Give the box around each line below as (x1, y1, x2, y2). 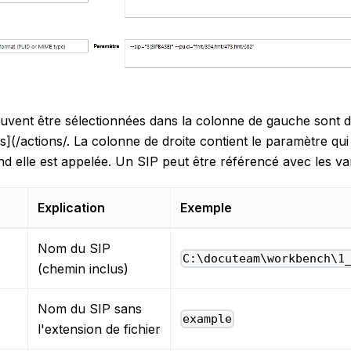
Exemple (180, 199, 232, 215)
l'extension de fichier (38, 320, 161, 337)
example (183, 311, 233, 326)
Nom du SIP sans (38, 300, 142, 317)
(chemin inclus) (38, 260, 128, 277)
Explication (38, 199, 105, 215)
